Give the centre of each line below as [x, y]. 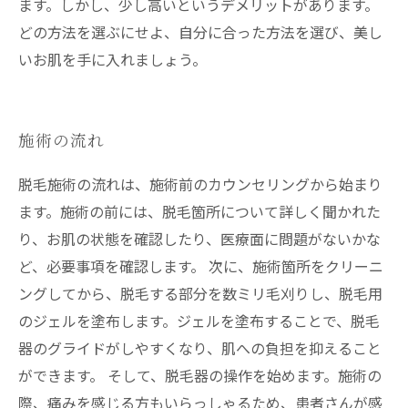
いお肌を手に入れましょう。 [112, 59]
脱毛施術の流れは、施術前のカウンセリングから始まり [200, 184]
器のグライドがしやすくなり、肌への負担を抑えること [200, 348]
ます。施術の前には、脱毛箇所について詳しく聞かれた [199, 211]
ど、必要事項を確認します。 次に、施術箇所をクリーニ [201, 266]
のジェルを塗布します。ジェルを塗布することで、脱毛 [199, 321]
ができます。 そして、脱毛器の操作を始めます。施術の [200, 375]
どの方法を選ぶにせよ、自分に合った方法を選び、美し [200, 32]
